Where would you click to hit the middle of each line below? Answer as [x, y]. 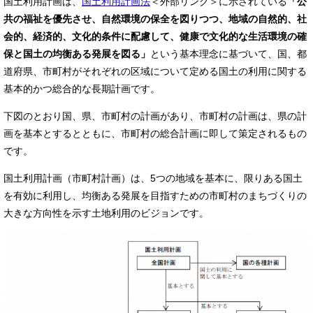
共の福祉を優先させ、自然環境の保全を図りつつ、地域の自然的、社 [155, 19]
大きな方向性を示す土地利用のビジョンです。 [106, 213]
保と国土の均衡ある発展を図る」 [77, 54]
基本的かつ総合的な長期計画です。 [82, 89]
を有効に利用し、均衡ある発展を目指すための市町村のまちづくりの [155, 196]
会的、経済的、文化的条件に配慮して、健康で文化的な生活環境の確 [155, 36]
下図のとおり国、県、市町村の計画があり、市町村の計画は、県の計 [155, 116]
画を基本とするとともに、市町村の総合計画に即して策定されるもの [155, 133]
